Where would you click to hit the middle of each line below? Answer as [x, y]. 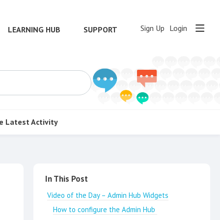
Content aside [69, 173]
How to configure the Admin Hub [105, 209]
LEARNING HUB [34, 29]
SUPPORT [100, 29]
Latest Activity [32, 122]
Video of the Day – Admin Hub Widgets [108, 195]
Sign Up [152, 28]
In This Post [67, 179]
